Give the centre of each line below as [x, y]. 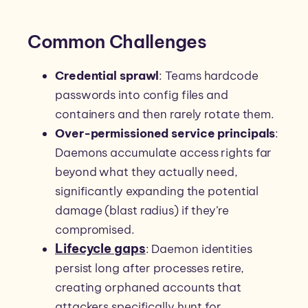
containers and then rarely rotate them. [165, 114]
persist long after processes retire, [150, 268]
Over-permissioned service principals [165, 134]
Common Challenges [117, 42]
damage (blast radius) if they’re [142, 211]
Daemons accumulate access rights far [164, 153]
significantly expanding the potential [157, 191]
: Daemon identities [199, 249]
